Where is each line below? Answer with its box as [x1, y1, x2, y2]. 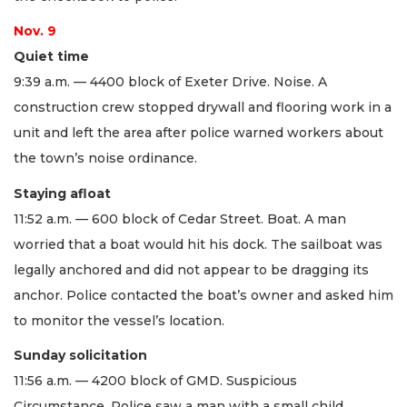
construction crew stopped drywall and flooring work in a [14, 99, 392, 116]
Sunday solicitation [14, 347, 147, 364]
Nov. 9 [14, 23, 56, 40]
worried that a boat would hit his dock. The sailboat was [14, 235, 382, 253]
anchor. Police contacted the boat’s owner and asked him [14, 286, 393, 303]
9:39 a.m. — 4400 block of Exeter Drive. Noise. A [14, 74, 327, 91]
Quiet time [14, 48, 89, 65]
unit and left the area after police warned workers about [14, 124, 383, 142]
